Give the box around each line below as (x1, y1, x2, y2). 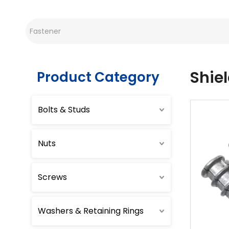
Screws (38, 171, 67, 183)
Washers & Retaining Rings (38, 205, 144, 217)
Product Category (37, 68, 159, 86)
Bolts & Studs (38, 104, 90, 116)
